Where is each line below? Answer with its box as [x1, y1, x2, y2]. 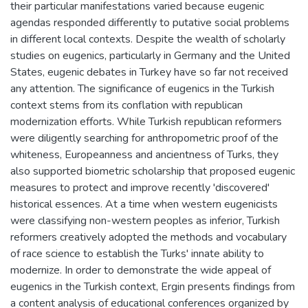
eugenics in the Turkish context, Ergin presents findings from [10, 278, 295, 294]
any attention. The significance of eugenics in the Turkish [10, 80, 274, 96]
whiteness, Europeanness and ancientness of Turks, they [10, 146, 278, 162]
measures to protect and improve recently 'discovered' [10, 179, 269, 195]
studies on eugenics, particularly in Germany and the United [10, 47, 290, 63]
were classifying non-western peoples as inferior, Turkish [10, 212, 280, 228]
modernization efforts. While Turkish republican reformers [10, 113, 282, 129]
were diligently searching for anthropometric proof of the [10, 130, 278, 146]
